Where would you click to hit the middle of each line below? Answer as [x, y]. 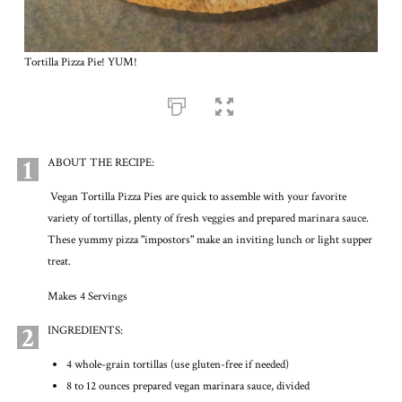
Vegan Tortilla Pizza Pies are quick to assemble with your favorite [197, 197]
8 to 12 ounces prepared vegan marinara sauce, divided [188, 387]
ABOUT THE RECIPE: [100, 163]
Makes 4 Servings [88, 296]
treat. [59, 262]
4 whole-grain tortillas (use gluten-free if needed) [177, 365]
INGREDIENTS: [85, 330]
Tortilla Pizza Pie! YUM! [80, 62]
